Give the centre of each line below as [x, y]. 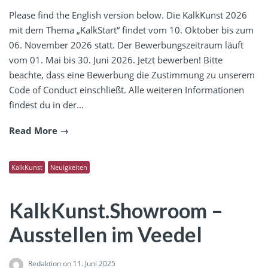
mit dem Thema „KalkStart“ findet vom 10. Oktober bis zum [131, 30]
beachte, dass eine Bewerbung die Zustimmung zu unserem [132, 75]
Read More [33, 131]
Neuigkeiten [69, 167]
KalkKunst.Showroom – [116, 210]
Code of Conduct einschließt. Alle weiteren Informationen [127, 90]
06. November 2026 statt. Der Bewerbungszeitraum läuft [126, 45]
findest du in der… [46, 105]
